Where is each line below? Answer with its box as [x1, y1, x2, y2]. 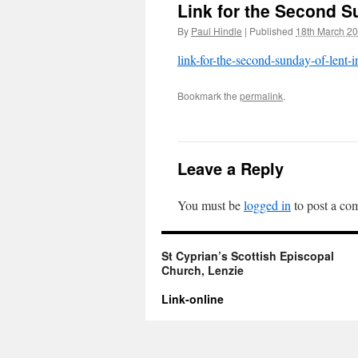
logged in [244, 197, 291, 213]
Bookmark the [177, 89, 240, 102]
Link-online [161, 291, 224, 307]
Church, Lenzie [161, 262, 244, 278]
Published [249, 24, 293, 38]
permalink [240, 89, 283, 102]
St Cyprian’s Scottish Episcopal [161, 248, 334, 264]
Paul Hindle [191, 24, 242, 38]
